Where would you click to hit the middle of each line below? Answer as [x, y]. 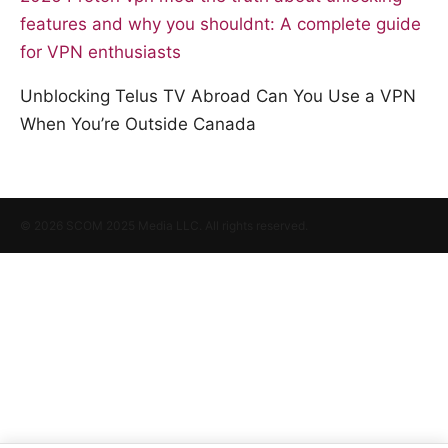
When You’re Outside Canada [138, 124]
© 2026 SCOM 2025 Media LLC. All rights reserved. [164, 226]
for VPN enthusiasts [100, 52]
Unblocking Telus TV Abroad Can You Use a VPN [218, 96]
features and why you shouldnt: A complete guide [220, 24]
